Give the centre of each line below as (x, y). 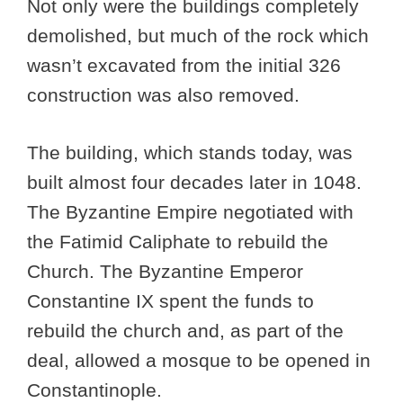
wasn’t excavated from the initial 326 (184, 65)
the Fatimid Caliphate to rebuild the (178, 242)
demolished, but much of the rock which (198, 35)
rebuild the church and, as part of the (185, 331)
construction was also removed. (166, 94)
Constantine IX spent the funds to (170, 301)
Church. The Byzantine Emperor (165, 272)
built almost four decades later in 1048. (194, 183)
